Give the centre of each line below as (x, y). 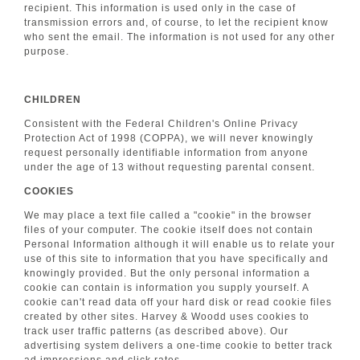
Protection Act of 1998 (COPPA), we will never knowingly (169, 138)
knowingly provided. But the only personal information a (167, 273)
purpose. (47, 51)
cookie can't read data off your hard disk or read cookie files (178, 302)
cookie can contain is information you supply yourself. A (166, 288)
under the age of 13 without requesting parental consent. (170, 167)
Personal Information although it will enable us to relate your (180, 244)
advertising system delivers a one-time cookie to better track (178, 346)
